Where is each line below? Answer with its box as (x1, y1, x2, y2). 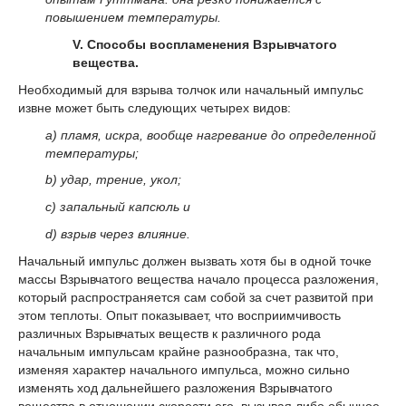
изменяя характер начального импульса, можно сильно (18, 362, 350, 377)
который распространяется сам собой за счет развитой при (18, 289, 373, 304)
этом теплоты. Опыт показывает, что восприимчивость (18, 307, 341, 323)
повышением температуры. (45, 10, 221, 25)
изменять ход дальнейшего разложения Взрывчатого (18, 380, 333, 395)
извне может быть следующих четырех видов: (18, 100, 291, 115)
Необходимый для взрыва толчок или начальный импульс (18, 82, 363, 97)
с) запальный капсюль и (45, 199, 190, 215)
